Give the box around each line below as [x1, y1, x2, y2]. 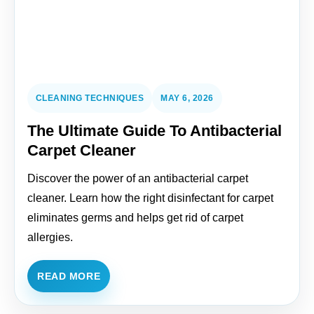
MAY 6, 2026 [161, 93, 214, 103]
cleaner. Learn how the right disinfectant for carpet [27, 192, 273, 204]
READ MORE [37, 271, 101, 282]
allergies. [27, 231, 73, 243]
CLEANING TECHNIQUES [36, 93, 144, 103]
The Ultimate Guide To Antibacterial [27, 122, 282, 139]
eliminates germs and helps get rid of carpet [27, 212, 243, 224]
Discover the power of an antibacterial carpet [27, 172, 248, 184]
